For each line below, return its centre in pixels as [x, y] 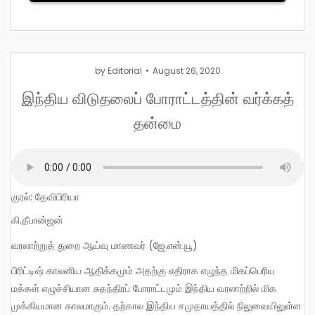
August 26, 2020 [186, 70]
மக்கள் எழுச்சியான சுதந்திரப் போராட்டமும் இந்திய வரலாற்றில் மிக [144, 289]
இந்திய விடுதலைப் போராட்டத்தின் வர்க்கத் [157, 97]
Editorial [124, 70]
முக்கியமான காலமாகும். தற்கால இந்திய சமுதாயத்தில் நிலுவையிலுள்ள [156, 306]
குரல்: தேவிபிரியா [45, 197]
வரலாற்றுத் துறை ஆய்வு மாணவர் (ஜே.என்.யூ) [108, 245]
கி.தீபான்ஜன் [43, 220]
